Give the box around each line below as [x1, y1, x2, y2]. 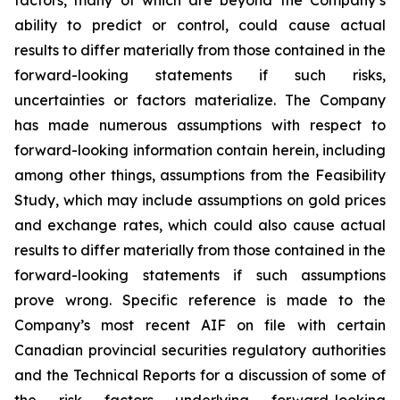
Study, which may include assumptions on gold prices [14, 191, 386, 210]
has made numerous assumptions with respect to [14, 116, 386, 135]
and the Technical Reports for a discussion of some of [14, 366, 386, 385]
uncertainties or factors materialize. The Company [14, 91, 386, 110]
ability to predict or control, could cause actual [14, 16, 386, 35]
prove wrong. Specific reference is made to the [14, 291, 386, 310]
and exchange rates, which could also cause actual [14, 216, 386, 235]
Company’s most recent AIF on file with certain [14, 316, 386, 335]
